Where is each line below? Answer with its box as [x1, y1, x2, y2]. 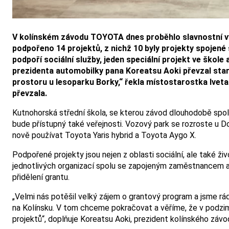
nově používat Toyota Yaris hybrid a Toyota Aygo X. [12, 130, 196, 141]
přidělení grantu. [12, 172, 70, 182]
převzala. [12, 88, 47, 99]
